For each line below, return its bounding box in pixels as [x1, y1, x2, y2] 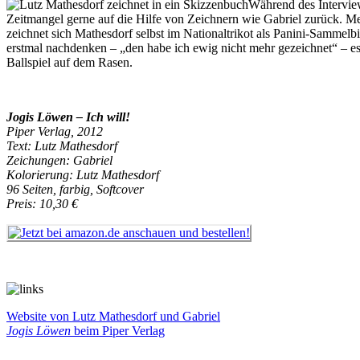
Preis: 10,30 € [6, 196, 78, 211]
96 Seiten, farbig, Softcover [6, 182, 144, 196]
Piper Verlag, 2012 [6, 124, 103, 138]
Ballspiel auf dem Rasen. [6, 55, 133, 69]
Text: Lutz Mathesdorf [6, 138, 117, 153]
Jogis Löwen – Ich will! [6, 109, 130, 124]
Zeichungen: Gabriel [6, 153, 112, 167]
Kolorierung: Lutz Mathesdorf [6, 167, 159, 182]
